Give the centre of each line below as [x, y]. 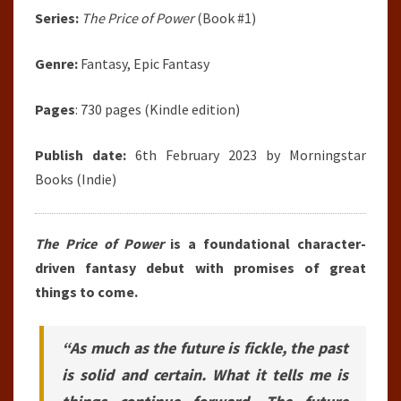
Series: [57, 18]
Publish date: [81, 155]
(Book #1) [226, 18]
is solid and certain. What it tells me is [205, 375]
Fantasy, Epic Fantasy [144, 64]
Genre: [56, 64]
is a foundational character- [265, 243]
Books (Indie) [76, 179]
